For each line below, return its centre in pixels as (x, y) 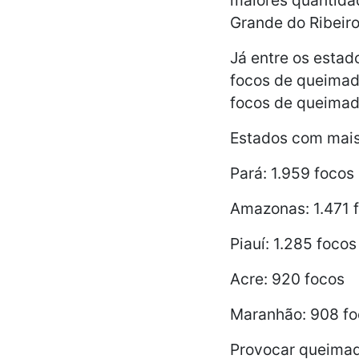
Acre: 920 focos (287, 278)
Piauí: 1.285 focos (293, 243)
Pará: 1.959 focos (292, 173)
